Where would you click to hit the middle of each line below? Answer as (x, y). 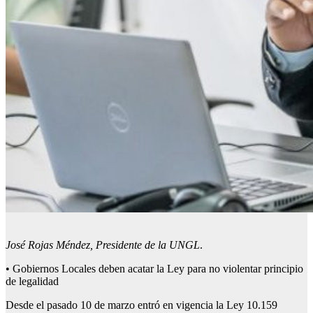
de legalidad (32, 282)
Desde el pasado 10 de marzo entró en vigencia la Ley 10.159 (141, 305)
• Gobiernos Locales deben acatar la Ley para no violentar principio (154, 269)
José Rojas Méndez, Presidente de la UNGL (103, 245)
